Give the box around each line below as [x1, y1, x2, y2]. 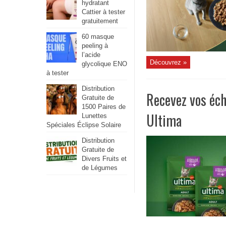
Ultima [146, 110, 182, 131]
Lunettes [82, 112, 107, 120]
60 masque [82, 33, 114, 40]
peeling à [82, 42, 108, 49]
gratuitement [82, 17, 118, 25]
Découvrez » [150, 59, 187, 66]
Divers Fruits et [82, 155, 127, 162]
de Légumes [82, 164, 118, 172]
